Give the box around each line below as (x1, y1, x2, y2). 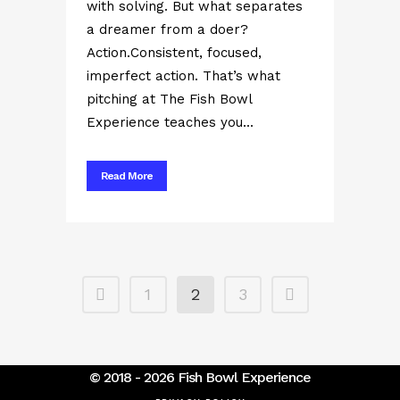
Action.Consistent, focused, (87, 45, 262, 61)
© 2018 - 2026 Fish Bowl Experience (89, 369, 311, 386)
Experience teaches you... (87, 114, 254, 130)
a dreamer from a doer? (87, 21, 248, 37)
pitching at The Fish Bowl (87, 91, 252, 107)
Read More (101, 170, 153, 182)
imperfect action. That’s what (87, 68, 280, 84)
